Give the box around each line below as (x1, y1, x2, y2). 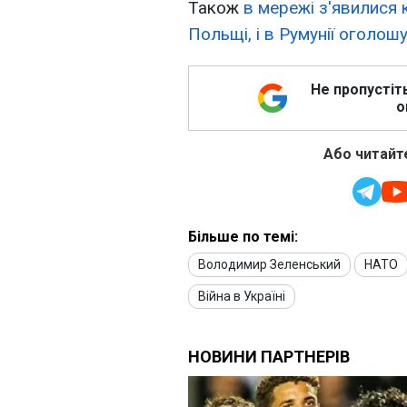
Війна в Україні (198, 289, 285, 304)
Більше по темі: (188, 228, 298, 246)
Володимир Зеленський (198, 257, 341, 273)
